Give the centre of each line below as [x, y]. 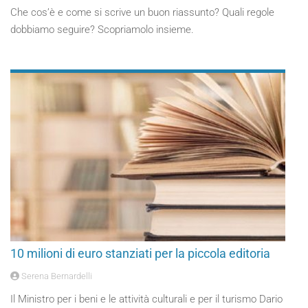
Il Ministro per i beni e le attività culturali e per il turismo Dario [146, 299]
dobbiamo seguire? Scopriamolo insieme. [102, 30]
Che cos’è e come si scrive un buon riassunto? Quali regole [142, 12]
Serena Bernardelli [56, 276]
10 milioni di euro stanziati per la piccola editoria [140, 253]
